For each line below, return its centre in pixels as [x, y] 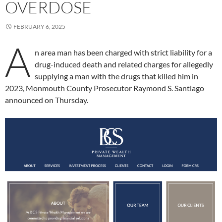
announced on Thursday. [47, 100]
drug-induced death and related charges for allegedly [124, 64]
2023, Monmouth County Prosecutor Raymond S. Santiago [105, 88]
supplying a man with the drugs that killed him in [116, 76]
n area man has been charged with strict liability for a [123, 52]
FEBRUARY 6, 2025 [39, 26]
